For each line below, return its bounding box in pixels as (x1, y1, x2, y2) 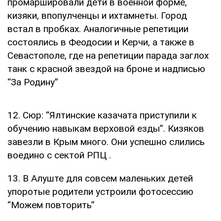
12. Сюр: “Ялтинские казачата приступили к (7, 110, 197, 121)
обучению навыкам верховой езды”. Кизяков (7, 123, 204, 135)
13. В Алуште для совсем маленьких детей (7, 173, 193, 184)
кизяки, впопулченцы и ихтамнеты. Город (7, 10, 187, 22)
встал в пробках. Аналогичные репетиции (7, 23, 188, 35)
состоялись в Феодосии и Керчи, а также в (7, 37, 194, 48)
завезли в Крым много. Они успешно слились (7, 136, 205, 148)
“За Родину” (7, 76, 58, 88)
